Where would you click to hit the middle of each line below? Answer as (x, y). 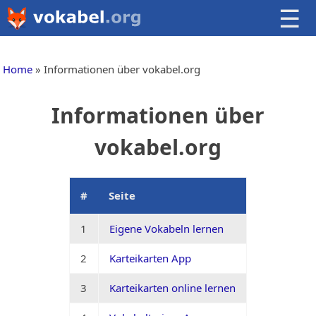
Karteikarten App (150, 259)
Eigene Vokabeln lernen (166, 229)
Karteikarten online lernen (172, 288)
